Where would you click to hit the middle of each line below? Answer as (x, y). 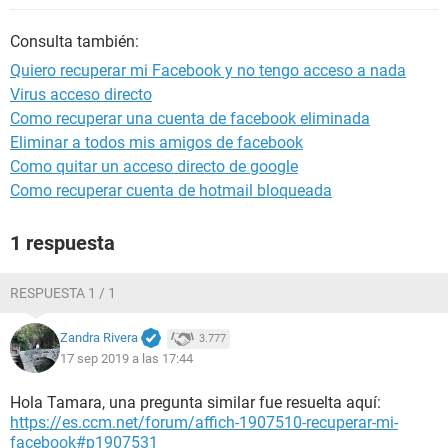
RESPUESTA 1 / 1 (63, 293)
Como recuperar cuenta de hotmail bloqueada (171, 190)
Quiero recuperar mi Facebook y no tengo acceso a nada (208, 70)
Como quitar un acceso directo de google (154, 166)
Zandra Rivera (99, 338)
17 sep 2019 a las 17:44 (126, 358)
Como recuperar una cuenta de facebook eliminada (190, 118)
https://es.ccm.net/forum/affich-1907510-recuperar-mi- (204, 422)
